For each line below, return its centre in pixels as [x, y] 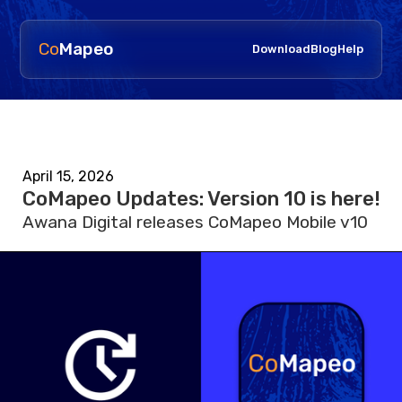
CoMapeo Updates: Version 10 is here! [201, 198]
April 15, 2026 [68, 176]
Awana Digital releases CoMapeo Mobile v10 [195, 222]
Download [281, 49]
